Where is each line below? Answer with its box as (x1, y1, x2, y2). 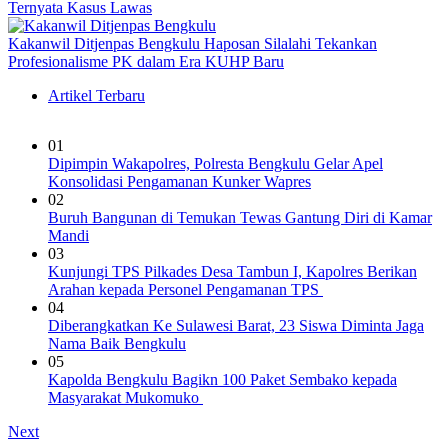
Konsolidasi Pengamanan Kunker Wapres (48, 173, 311, 191)
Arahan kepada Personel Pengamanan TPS (48, 281, 323, 299)
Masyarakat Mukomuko (48, 389, 203, 407)
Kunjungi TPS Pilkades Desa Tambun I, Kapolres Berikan (48, 263, 417, 281)
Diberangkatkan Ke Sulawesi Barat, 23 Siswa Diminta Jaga (48, 317, 424, 335)
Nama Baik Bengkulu (48, 335, 186, 353)
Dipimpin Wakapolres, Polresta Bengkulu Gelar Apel (48, 155, 383, 173)
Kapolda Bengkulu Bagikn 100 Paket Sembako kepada (48, 371, 397, 389)
